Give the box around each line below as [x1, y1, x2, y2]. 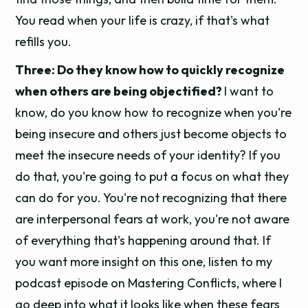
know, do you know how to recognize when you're [15, 104, 292, 120]
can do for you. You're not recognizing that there [15, 190, 287, 206]
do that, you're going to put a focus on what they [15, 168, 289, 184]
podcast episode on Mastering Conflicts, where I [15, 275, 283, 291]
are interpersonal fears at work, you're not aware [15, 211, 290, 227]
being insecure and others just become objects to [15, 126, 287, 142]
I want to [224, 83, 274, 99]
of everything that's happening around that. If [15, 232, 272, 248]
